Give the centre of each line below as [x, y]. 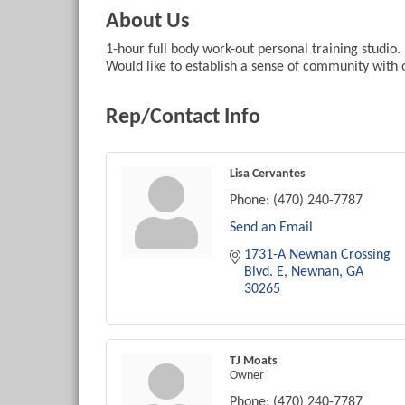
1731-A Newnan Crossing [317, 255]
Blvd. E [264, 273]
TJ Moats [254, 362]
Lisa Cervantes [268, 174]
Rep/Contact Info [183, 118]
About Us [148, 22]
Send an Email [271, 228]
